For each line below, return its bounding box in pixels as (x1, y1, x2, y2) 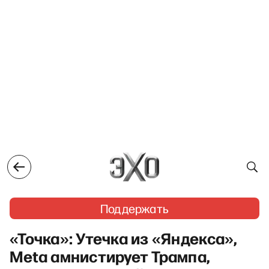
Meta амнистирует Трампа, (10, 245, 210, 267)
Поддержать (100, 201, 169, 216)
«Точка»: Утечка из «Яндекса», (10, 227, 237, 249)
